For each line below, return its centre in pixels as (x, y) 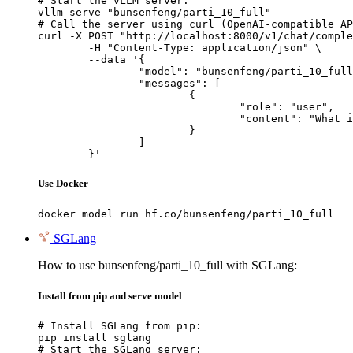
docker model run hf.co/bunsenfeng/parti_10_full (186, 214)
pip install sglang (95, 337)
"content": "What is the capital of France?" (139, 119)
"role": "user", (139, 107)
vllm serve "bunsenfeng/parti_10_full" (154, 13)
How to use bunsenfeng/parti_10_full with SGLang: (167, 265)
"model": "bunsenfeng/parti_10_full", (88, 72)
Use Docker (63, 184)
